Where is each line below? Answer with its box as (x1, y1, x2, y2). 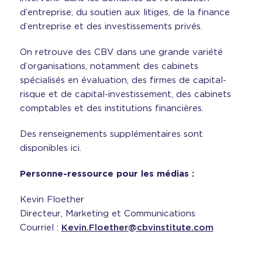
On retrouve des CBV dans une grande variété (19, 47, 223, 57)
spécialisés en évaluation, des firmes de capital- (19, 75, 226, 85)
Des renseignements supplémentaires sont (19, 129, 203, 139)
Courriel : (19, 222, 61, 233)
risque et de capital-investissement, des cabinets (19, 89, 231, 99)
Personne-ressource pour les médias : (19, 168, 194, 179)
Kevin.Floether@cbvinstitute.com (61, 222, 213, 233)
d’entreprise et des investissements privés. (19, 21, 202, 32)
